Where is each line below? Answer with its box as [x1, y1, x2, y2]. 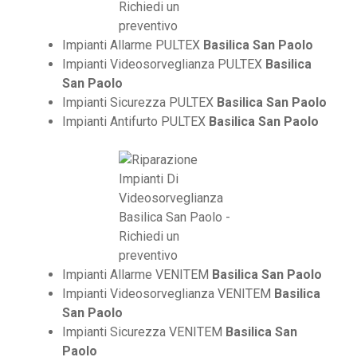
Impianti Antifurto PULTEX [62, 114, 209, 130]
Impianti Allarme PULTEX [62, 37, 203, 53]
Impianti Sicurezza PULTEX [62, 95, 217, 111]
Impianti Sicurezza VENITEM [62, 324, 226, 340]
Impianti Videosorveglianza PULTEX [62, 57, 265, 73]
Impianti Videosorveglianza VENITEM [62, 286, 274, 302]
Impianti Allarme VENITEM [62, 267, 212, 283]
